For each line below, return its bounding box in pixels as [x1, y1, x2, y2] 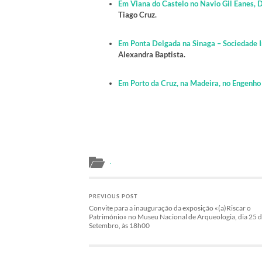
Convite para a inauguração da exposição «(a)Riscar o [89, 203, 251, 212]
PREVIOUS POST [89, 192, 137, 199]
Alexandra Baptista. [118, 50, 185, 60]
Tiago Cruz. [118, 10, 157, 20]
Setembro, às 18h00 [89, 220, 150, 230]
